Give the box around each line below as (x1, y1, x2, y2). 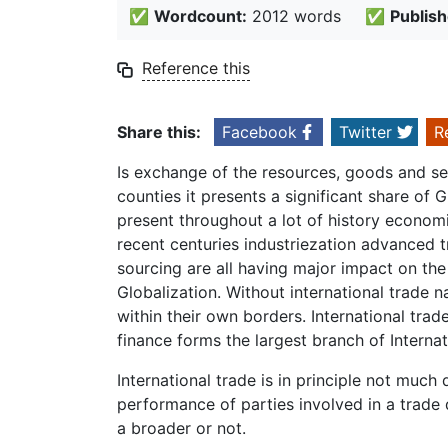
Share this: (117, 122, 201, 143)
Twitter (339, 122, 392, 143)
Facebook (222, 122, 297, 143)
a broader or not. (117, 418, 246, 439)
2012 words (247, 6, 341, 27)
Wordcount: (154, 6, 247, 27)
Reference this (142, 58, 250, 79)
